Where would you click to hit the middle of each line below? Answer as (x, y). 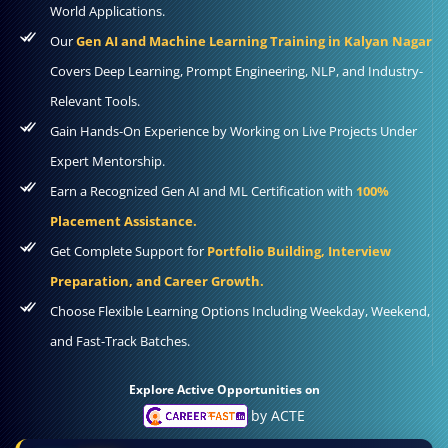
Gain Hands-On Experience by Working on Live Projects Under (233, 130)
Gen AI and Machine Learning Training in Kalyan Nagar (254, 40)
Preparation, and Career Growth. (157, 280)
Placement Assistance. (123, 220)
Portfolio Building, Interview (299, 250)
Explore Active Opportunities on (224, 389)
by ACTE (278, 415)
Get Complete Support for (128, 250)
